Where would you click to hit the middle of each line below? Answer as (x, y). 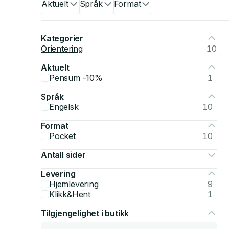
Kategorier (62, 38)
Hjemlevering (74, 184)
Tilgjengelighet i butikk (85, 213)
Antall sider (63, 155)
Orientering (62, 49)
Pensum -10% (76, 78)
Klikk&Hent (70, 194)
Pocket (62, 136)
